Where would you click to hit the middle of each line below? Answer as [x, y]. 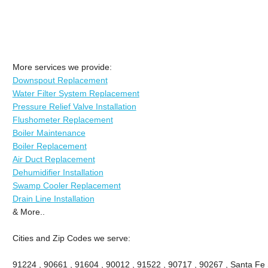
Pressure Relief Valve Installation [74, 106]
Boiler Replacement [49, 146]
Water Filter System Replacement [76, 93]
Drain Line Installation [53, 198]
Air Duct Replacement [54, 159]
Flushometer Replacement [63, 119]
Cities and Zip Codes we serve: [71, 238]
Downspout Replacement [60, 80]
